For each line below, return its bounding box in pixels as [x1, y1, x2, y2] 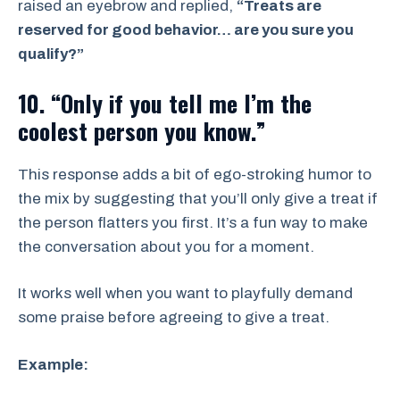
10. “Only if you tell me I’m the [18, 85, 312, 121]
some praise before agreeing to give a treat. [18, 309, 329, 327]
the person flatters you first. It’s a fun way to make [18, 213, 368, 231]
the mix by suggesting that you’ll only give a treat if [18, 189, 378, 207]
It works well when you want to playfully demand [18, 285, 353, 303]
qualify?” [18, 46, 84, 63]
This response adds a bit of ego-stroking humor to [18, 165, 371, 183]
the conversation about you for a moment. [18, 237, 314, 255]
